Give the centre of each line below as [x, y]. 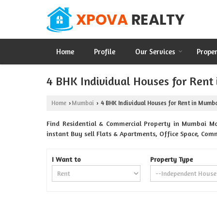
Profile [105, 52]
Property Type [172, 159]
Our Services [155, 52]
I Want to [66, 159]
